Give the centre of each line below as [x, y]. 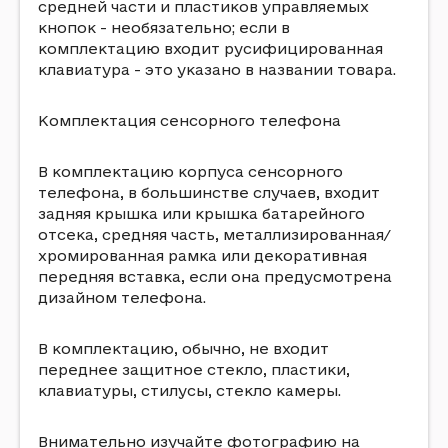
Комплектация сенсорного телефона [189, 120]
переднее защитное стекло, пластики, [194, 369]
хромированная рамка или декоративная [202, 255]
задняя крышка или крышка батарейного [201, 213]
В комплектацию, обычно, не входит [183, 348]
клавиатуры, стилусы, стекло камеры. [189, 390]
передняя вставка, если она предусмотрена [215, 276]
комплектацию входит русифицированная [210, 48]
